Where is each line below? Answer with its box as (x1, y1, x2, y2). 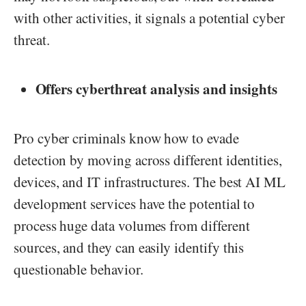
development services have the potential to (14, 194, 255, 214)
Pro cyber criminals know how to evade (14, 128, 239, 148)
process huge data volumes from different (14, 216, 250, 236)
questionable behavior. (14, 260, 143, 279)
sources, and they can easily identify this (14, 238, 245, 258)
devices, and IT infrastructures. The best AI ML (14, 172, 286, 192)
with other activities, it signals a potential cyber (14, 8, 285, 28)
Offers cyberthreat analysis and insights (35, 79, 282, 100)
